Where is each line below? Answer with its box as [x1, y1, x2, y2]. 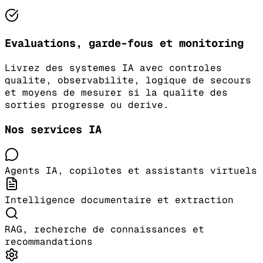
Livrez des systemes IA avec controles [5, 62, 222, 75]
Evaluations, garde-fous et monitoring [5, 36, 244, 51]
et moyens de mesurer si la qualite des [5, 86, 228, 99]
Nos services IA [5, 122, 102, 137]
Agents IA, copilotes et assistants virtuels [5, 164, 257, 177]
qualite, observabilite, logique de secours [5, 74, 251, 87]
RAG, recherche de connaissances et [5, 223, 204, 236]
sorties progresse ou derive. [5, 99, 169, 112]
